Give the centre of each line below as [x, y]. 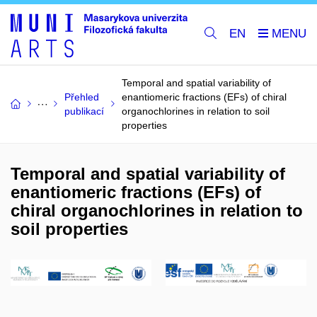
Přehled [82, 97]
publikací [84, 111]
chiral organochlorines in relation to [157, 210]
